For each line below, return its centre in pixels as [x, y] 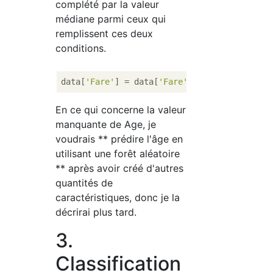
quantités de [84, 183]
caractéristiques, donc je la [118, 198]
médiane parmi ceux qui [111, 19]
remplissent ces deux [105, 34]
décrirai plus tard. [96, 212]
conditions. [81, 48]
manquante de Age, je [106, 125]
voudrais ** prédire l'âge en [119, 139]
